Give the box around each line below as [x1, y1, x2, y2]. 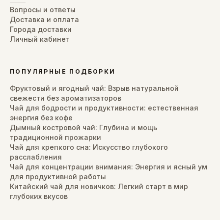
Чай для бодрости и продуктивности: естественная [10, 104, 198, 112]
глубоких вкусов [10, 192, 68, 200]
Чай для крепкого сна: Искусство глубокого [10, 143, 168, 151]
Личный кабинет [10, 35, 70, 43]
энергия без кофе [10, 113, 73, 122]
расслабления [10, 153, 62, 161]
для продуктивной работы [10, 172, 106, 181]
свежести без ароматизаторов [10, 94, 121, 102]
